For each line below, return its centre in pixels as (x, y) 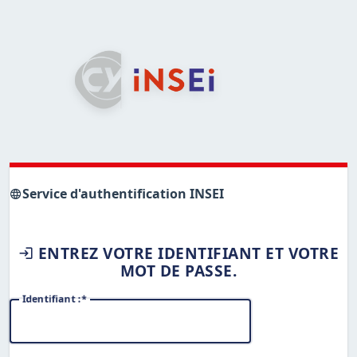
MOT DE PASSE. (178, 271)
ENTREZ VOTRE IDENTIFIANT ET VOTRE (188, 253)
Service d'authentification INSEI (123, 194)
